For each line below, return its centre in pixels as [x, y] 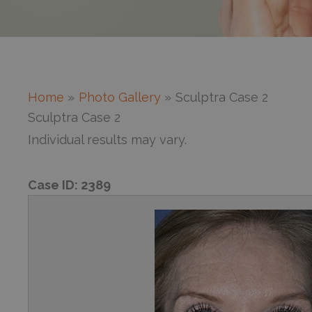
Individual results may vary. [107, 140]
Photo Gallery [119, 97]
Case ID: [54, 185]
